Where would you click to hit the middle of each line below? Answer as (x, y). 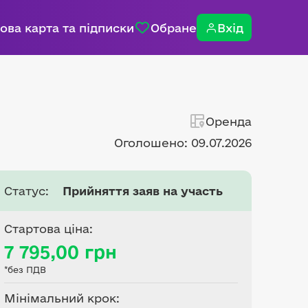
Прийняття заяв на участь (143, 191)
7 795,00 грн (60, 252)
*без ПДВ (25, 269)
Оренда (229, 121)
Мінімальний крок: (62, 298)
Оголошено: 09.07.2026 (183, 143)
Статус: (26, 191)
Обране (174, 27)
